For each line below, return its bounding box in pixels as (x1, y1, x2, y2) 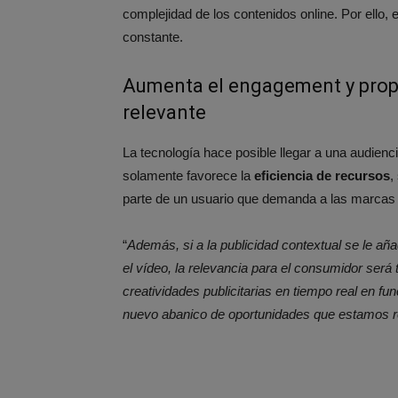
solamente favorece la (123, 168, 254, 183)
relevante (123, 101, 206, 123)
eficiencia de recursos (254, 168, 390, 183)
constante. (123, 29, 183, 44)
